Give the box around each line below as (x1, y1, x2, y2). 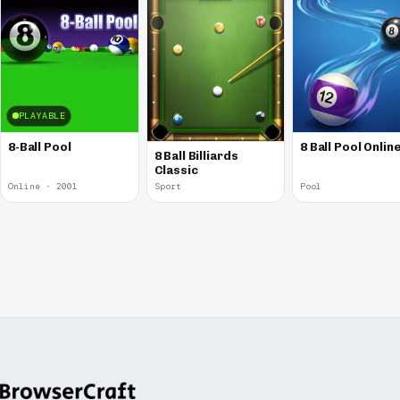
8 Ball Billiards (154, 148, 238, 162)
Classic (154, 162, 198, 177)
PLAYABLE (18, 109, 66, 121)
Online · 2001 (8, 180, 78, 193)
